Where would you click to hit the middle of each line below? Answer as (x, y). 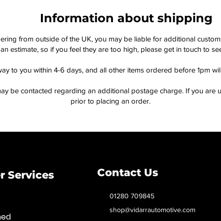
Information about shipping (126, 18)
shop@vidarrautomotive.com (152, 210)
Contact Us (129, 173)
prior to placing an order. (110, 101)
